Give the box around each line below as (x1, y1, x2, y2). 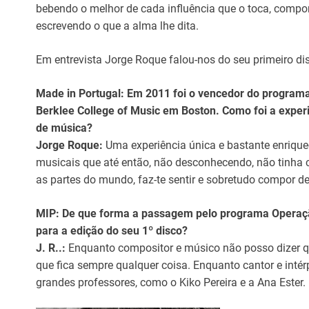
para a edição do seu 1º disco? (36, 224, 188, 237)
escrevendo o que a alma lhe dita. (36, 19, 199, 32)
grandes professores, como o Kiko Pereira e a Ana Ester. (36, 276, 306, 289)
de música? (36, 121, 92, 134)
